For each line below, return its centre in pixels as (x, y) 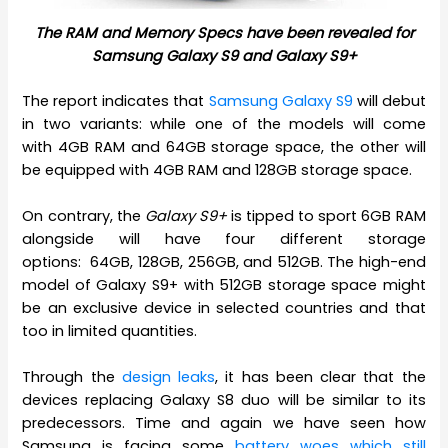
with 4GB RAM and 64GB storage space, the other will (224, 146)
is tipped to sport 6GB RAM (326, 216)
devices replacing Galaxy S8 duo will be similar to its (224, 400)
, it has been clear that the (320, 377)
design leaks (168, 377)
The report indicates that (115, 100)
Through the (72, 377)
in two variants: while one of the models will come (224, 123)
